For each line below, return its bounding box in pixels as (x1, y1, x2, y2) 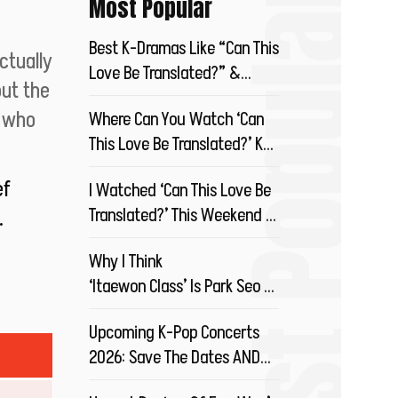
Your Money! (89, 372, 168, 393)
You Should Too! (89, 230, 191, 251)
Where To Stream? (89, 88, 206, 108)
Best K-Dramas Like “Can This (89, 38, 279, 59)
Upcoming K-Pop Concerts (89, 322, 259, 343)
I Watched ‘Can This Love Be (89, 180, 271, 201)
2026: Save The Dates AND (89, 347, 260, 368)
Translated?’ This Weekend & (89, 205, 277, 226)
